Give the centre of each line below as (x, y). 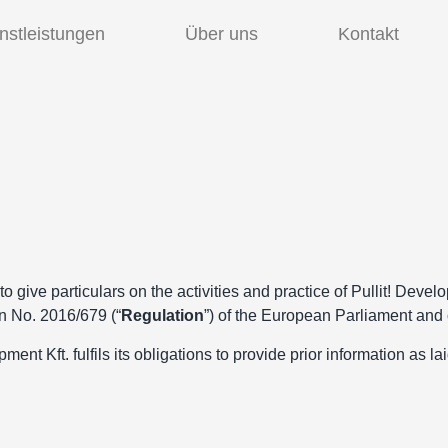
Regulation (162, 316)
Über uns (222, 34)
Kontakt (369, 34)
